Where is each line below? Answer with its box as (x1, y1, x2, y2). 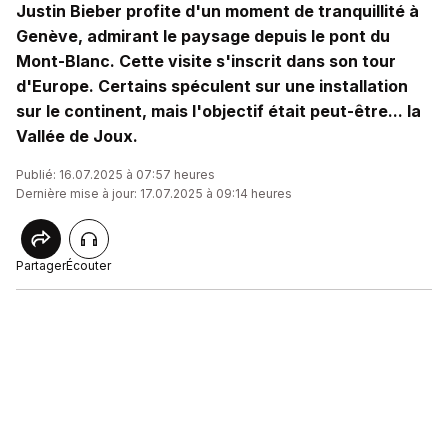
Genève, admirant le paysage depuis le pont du (16, 26, 390, 46)
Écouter (66, 258, 111, 273)
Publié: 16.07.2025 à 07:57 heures (16, 167, 215, 182)
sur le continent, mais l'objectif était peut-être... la (16, 101, 421, 121)
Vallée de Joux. (16, 126, 138, 146)
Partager (16, 258, 66, 273)
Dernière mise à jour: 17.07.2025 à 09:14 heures (16, 186, 292, 201)
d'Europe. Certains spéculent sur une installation (16, 76, 408, 96)
